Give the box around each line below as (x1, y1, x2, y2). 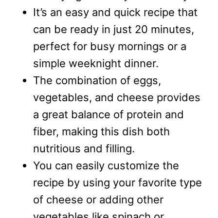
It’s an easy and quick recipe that (33, 6, 198, 19)
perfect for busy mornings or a (33, 40, 186, 53)
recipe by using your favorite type (33, 176, 202, 189)
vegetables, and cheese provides (33, 91, 200, 104)
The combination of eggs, (33, 74, 161, 87)
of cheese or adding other (33, 193, 163, 206)
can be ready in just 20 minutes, (33, 23, 194, 36)
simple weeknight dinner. (33, 57, 159, 70)
